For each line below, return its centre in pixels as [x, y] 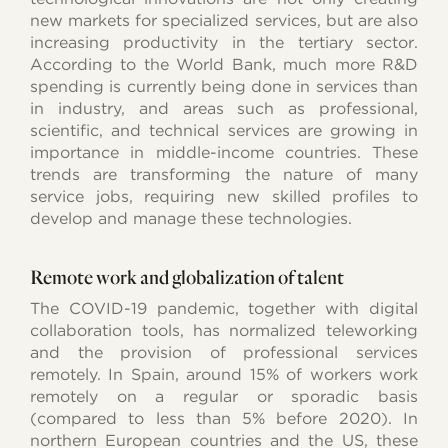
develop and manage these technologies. [191, 219]
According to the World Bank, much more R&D [224, 65]
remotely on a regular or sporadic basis [224, 397]
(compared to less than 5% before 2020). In [224, 419]
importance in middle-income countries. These [224, 153]
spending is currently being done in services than [224, 87]
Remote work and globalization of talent [187, 277]
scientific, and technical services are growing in [224, 131]
